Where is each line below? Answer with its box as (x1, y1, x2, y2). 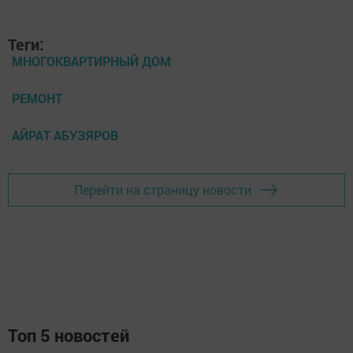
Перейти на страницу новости (74, 181, 251, 199)
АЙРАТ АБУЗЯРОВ (12, 126, 118, 143)
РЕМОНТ (12, 89, 62, 106)
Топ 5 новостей (8, 323, 129, 347)
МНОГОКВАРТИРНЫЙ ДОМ (12, 52, 171, 69)
